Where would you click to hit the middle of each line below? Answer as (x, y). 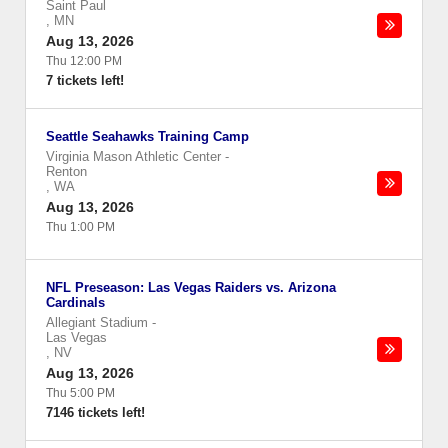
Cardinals (75, 302)
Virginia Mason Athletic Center (133, 156)
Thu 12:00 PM (84, 61)
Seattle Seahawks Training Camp (147, 136)
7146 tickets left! (95, 412)
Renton (66, 171)
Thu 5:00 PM (80, 393)
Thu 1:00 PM (80, 227)
